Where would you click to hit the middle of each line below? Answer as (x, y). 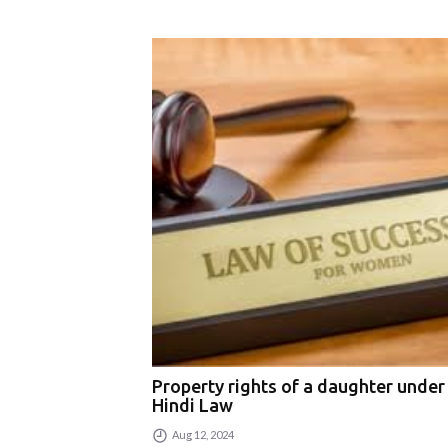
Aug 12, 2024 (202, 435)
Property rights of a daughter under (298, 386)
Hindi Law (192, 405)
